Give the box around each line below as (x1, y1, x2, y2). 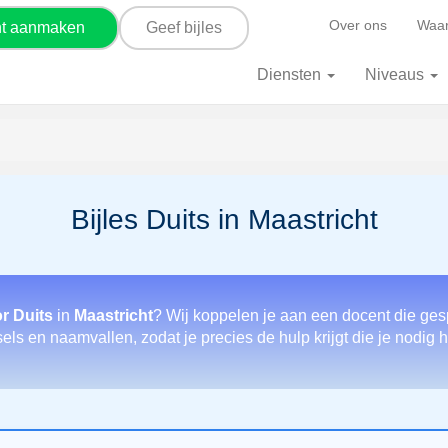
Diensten (257, 66, 325, 83)
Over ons (329, 17, 387, 33)
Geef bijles (146, 18, 222, 36)
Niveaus (365, 66, 428, 83)
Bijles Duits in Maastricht (70, 204, 378, 235)
